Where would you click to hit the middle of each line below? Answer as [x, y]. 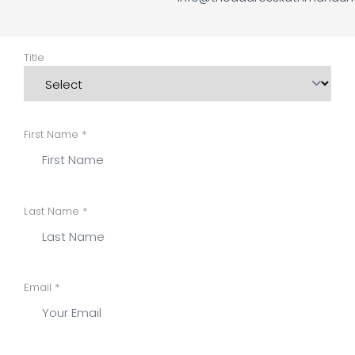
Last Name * [55, 211]
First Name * [55, 134]
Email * [42, 287]
